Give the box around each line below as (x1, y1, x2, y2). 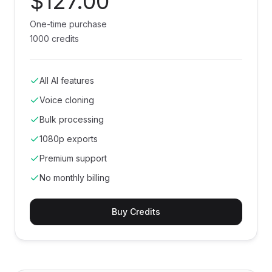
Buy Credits (112, 206, 160, 217)
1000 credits (30, 33, 79, 44)
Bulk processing (39, 114, 104, 124)
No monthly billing (39, 172, 110, 183)
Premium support (39, 153, 107, 163)
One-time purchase (30, 19, 107, 29)
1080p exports (39, 134, 98, 144)
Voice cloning (39, 95, 94, 105)
